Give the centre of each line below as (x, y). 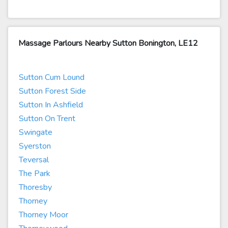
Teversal (34, 160)
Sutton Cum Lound (52, 77)
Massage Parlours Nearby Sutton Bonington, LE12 (108, 43)
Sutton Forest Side (52, 91)
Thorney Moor (44, 215)
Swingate (36, 132)
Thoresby (35, 187)
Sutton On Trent (47, 119)
